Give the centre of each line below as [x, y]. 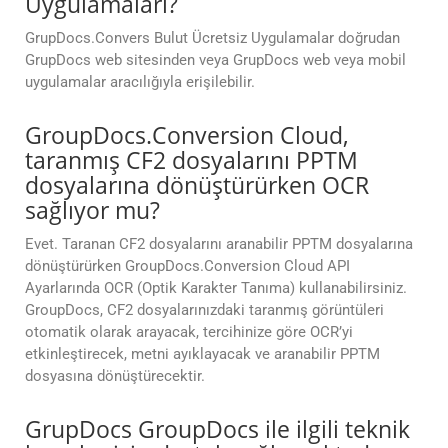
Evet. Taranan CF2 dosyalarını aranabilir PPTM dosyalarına [219, 244]
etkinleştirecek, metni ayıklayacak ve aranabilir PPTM [202, 354]
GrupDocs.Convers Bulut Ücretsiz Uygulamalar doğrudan [212, 38]
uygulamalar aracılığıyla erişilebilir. [140, 82]
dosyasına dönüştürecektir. [115, 376]
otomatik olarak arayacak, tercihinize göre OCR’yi [189, 332]
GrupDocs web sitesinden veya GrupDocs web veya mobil [215, 60]
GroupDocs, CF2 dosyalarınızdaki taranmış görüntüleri [204, 310]
